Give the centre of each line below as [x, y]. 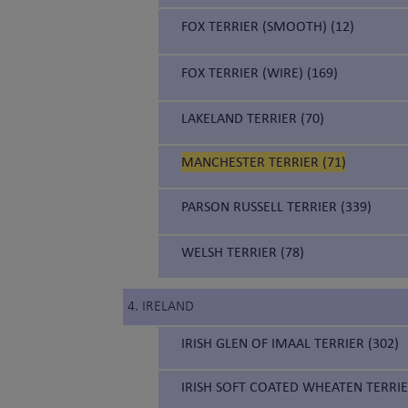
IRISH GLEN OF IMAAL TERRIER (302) [290, 343]
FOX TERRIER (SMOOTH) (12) [268, 26]
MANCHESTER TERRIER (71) [264, 162]
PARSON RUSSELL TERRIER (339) [276, 207]
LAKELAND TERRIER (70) [253, 118]
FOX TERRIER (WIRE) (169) [260, 73]
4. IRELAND [161, 307]
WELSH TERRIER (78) [243, 252]
